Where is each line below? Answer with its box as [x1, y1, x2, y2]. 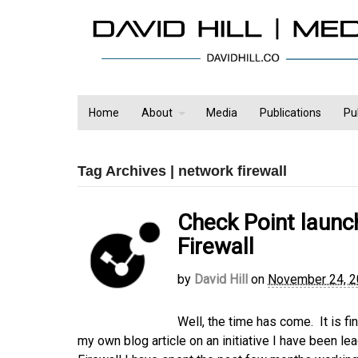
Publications [260, 106, 321, 120]
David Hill [194, 272, 248, 288]
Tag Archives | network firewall [78, 163, 287, 180]
